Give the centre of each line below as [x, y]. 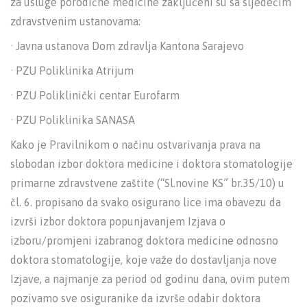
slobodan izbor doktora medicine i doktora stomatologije [151, 164]
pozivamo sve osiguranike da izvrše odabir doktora [135, 298]
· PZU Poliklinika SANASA [73, 120]
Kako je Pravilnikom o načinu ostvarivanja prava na [135, 145]
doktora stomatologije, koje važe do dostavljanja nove [144, 260]
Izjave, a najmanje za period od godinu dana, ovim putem [150, 279]
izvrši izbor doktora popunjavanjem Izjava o [118, 222]
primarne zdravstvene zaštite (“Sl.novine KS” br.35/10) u [147, 183]
